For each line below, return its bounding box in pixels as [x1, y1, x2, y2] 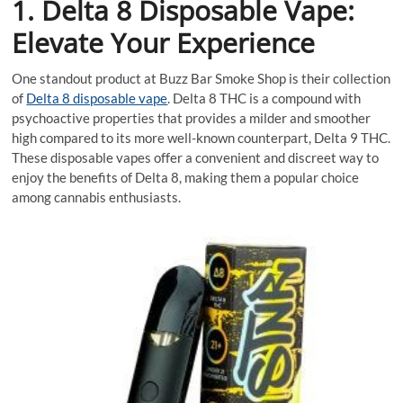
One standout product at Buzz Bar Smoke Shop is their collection [12, 70, 391, 87]
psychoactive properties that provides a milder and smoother [12, 110, 372, 127]
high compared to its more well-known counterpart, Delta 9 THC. [12, 130, 391, 147]
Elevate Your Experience [12, 24, 316, 62]
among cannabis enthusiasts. [12, 189, 182, 206]
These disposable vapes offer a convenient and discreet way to [12, 149, 380, 166]
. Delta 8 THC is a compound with [167, 90, 362, 107]
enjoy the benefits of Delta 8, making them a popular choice [12, 169, 360, 186]
